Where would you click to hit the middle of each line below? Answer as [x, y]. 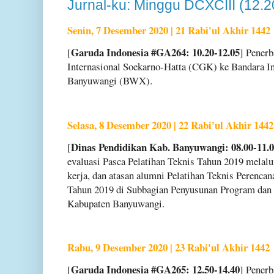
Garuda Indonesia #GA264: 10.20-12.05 [155, 53]
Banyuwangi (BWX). [110, 81]
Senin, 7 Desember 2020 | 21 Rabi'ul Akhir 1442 [169, 30]
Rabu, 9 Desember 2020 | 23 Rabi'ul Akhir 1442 [168, 248]
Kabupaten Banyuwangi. [116, 203]
